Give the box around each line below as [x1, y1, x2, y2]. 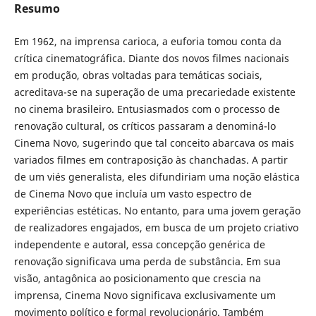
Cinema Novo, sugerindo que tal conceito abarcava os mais [13, 136, 294, 150]
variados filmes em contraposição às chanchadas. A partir [13, 153, 288, 167]
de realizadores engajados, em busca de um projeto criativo [13, 221, 298, 235]
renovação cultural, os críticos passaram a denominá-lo [13, 119, 276, 133]
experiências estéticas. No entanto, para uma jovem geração [13, 204, 300, 218]
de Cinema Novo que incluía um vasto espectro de [13, 187, 252, 201]
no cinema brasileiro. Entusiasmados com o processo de [13, 102, 280, 116]
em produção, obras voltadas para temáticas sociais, [13, 68, 262, 83]
